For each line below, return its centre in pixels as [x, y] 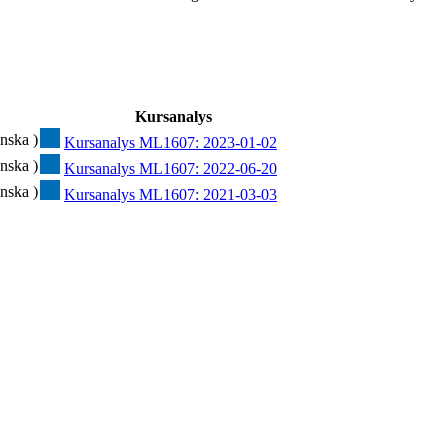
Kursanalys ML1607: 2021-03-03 [170, 195]
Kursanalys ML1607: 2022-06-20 [170, 169]
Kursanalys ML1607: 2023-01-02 [170, 143]
